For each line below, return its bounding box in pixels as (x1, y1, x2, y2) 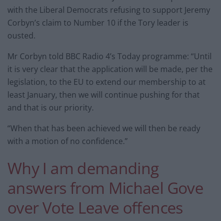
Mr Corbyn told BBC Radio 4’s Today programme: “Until (7, 51, 212, 62)
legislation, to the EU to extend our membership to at (7, 76, 206, 88)
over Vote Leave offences (7, 196, 183, 218)
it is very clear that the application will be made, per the (7, 64, 213, 75)
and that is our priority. (7, 102, 94, 113)
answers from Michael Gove (7, 177, 203, 198)
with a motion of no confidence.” (7, 136, 128, 147)
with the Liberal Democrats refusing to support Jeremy (7, 4, 210, 16)
